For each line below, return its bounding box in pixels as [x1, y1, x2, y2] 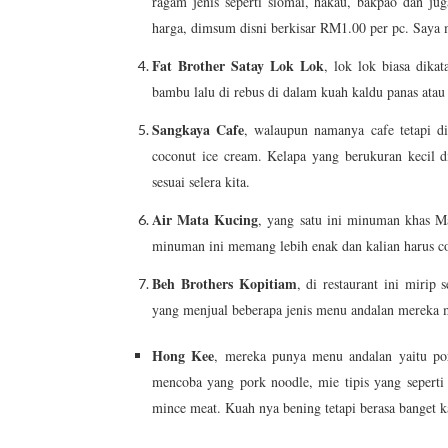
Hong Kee [152, 345, 215, 367]
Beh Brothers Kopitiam [152, 273, 297, 295]
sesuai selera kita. [152, 172, 250, 192]
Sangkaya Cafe [152, 119, 245, 141]
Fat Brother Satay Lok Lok [152, 55, 324, 77]
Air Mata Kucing [152, 209, 259, 231]
